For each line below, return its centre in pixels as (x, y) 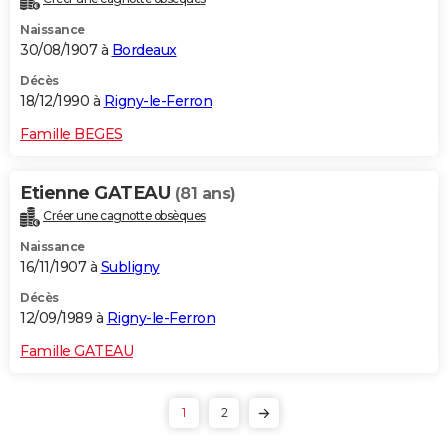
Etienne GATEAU (97, 192)
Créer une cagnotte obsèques (124, 215)
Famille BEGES (71, 133)
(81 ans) (205, 193)
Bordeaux (144, 49)
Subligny (130, 266)
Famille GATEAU (76, 350)
